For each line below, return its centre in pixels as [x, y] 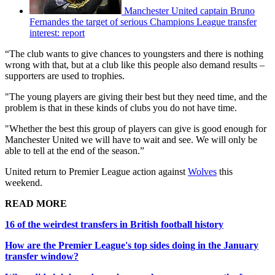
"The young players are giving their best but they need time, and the [136, 97]
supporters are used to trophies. [65, 76]
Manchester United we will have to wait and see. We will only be [131, 140]
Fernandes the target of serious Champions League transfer [143, 22]
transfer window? [42, 257]
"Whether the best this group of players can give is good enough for [136, 129]
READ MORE [36, 204]
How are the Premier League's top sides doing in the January [132, 246]
